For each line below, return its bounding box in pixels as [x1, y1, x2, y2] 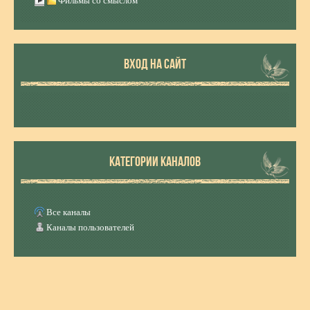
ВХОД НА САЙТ [124, 56, 186, 71]
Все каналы [46, 207, 91, 217]
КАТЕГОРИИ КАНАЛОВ [109, 154, 201, 169]
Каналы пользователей [46, 222, 134, 232]
